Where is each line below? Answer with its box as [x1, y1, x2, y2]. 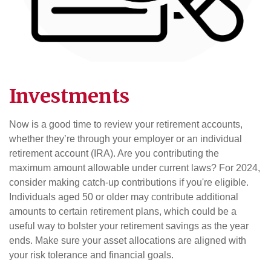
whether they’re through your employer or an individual [9, 134, 242, 145]
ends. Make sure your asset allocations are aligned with [9, 235, 246, 246]
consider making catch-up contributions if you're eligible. [9, 177, 249, 188]
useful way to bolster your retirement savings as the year [9, 221, 249, 232]
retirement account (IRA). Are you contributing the [9, 148, 219, 159]
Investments [9, 84, 129, 109]
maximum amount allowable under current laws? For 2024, [9, 163, 260, 174]
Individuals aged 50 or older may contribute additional [9, 192, 238, 203]
